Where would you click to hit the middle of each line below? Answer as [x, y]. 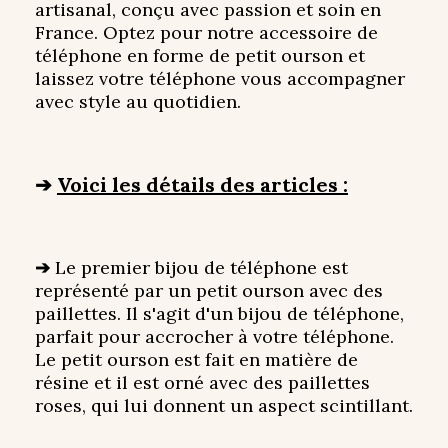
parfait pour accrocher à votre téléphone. [214, 337]
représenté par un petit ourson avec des [209, 291]
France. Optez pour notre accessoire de [206, 33]
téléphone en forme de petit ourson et [200, 56]
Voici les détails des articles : [202, 185]
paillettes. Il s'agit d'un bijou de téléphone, [219, 314]
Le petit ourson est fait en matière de [196, 360]
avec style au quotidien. [138, 102]
